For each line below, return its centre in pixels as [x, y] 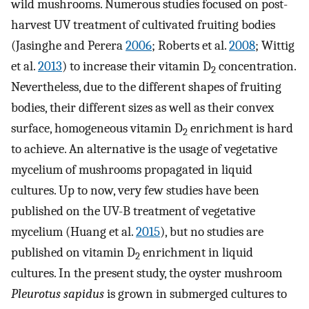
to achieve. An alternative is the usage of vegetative [144, 149]
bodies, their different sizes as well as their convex [142, 108]
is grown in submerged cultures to [196, 294]
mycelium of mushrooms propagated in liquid [132, 170]
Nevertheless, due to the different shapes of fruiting [146, 87]
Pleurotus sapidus [58, 294]
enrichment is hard [240, 129]
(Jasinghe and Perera [68, 46]
